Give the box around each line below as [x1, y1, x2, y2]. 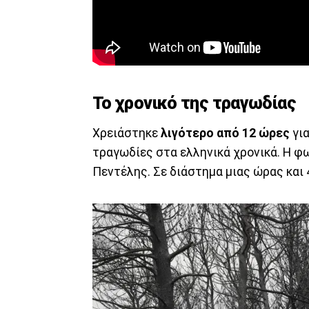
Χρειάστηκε [92, 126, 161, 141]
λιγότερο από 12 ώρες [161, 126, 290, 141]
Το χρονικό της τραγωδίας [92, 92, 296, 113]
